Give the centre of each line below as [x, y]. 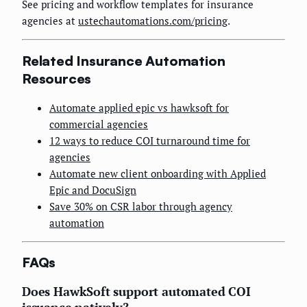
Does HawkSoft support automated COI [136, 292]
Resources [57, 78]
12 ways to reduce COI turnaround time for [150, 140]
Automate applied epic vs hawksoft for [139, 107]
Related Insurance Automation [124, 60]
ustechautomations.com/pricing [153, 21]
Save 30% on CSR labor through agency [141, 206]
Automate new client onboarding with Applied [158, 173]
